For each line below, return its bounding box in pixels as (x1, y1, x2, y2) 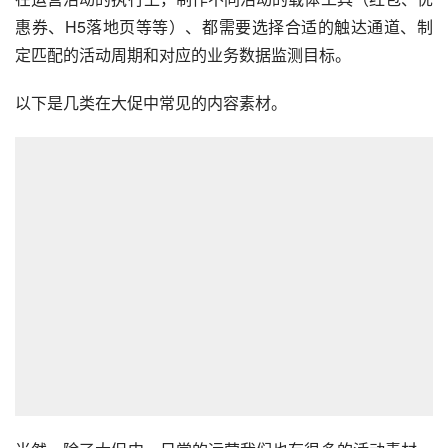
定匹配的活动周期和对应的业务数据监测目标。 (15, 42, 351, 66)
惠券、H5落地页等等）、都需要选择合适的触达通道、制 (15, 14, 433, 38)
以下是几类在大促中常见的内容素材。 (15, 90, 287, 114)
